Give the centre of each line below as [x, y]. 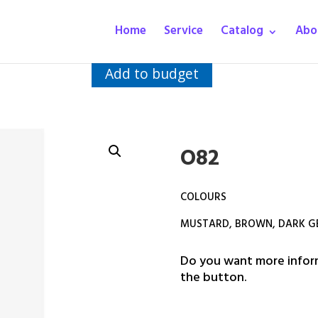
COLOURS [203, 198]
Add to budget [152, 73]
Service [183, 32]
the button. [213, 279]
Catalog [242, 32]
